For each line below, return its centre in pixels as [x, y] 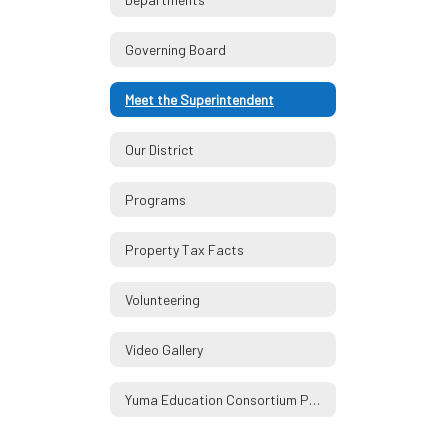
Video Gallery [164, 349]
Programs [155, 199]
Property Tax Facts [184, 249]
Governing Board [175, 49]
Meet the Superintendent [199, 99]
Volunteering [162, 299]
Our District [159, 149]
